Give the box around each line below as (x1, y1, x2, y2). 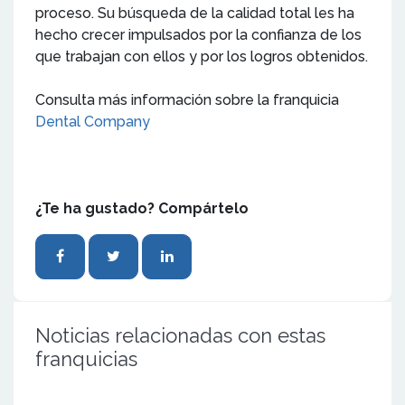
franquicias (35, 347, 137, 372)
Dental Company (35, 113, 150, 131)
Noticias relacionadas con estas (35, 324, 325, 348)
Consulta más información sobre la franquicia (35, 91, 339, 109)
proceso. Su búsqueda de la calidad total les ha (35, 5, 354, 23)
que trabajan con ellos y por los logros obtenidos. (35, 48, 368, 66)
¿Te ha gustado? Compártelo (35, 200, 249, 218)
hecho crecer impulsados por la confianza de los (35, 26, 362, 44)
